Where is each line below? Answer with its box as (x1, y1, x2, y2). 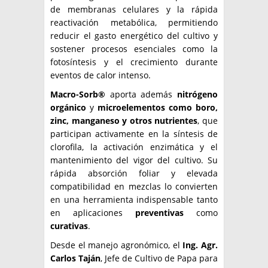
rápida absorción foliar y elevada (50, 167, 218, 179)
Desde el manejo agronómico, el (50, 239, 183, 251)
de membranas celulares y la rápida (50, 4, 218, 16)
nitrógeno (177, 89, 218, 100)
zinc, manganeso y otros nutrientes (50, 115, 198, 127)
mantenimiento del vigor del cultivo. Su (50, 154, 218, 166)
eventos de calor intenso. (50, 69, 151, 81)
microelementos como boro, (98, 102, 218, 114)
